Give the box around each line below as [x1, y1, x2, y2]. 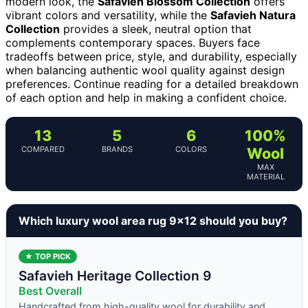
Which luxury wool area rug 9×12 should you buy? [19, 213, 287, 228]
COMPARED [21, 144, 65, 154]
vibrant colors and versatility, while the [5, 8, 210, 22]
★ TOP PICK [25, 251, 71, 261]
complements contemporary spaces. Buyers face [5, 35, 260, 49]
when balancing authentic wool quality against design [5, 63, 285, 77]
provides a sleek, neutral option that [60, 21, 252, 36]
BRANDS [101, 144, 133, 154]
